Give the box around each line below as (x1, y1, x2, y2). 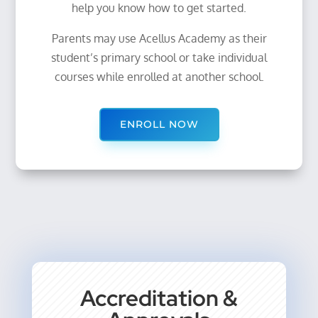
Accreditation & (79, 283, 238, 313)
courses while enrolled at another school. (54, 69, 264, 84)
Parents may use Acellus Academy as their (51, 31, 267, 45)
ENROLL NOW (119, 117, 199, 131)
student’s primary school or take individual (51, 50, 267, 65)
